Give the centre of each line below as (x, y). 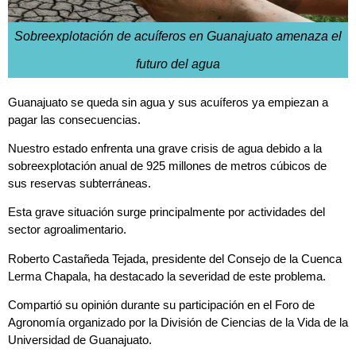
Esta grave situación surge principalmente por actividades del (166, 212)
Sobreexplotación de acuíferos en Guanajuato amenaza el (178, 36)
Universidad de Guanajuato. (80, 340)
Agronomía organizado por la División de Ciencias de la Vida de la (178, 323)
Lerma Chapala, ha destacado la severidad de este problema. (167, 276)
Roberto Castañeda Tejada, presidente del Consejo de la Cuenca (175, 258)
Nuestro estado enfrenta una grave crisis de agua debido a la (165, 149)
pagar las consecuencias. (74, 119)
